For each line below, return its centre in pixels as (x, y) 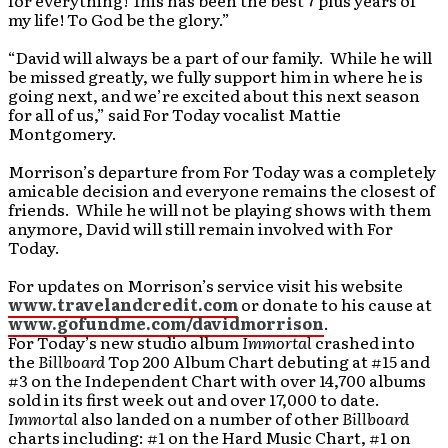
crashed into (363, 342)
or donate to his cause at (335, 304)
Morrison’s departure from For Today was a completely (222, 171)
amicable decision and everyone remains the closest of (221, 190)
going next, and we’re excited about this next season (214, 95)
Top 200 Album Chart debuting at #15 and (267, 361)
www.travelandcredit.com (123, 304)
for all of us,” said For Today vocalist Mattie (174, 114)
